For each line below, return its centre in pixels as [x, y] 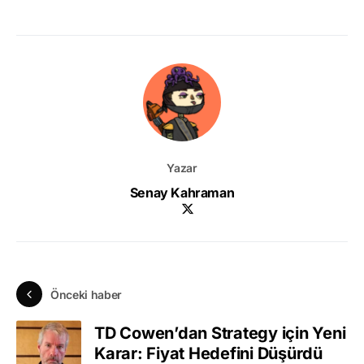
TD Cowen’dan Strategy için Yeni [220, 333]
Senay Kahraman [182, 193]
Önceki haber [86, 294]
